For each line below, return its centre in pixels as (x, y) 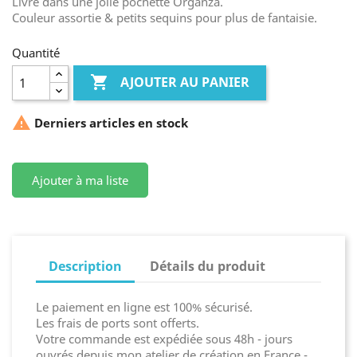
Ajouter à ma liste (80, 180)
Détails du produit (208, 266)
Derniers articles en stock (110, 123)
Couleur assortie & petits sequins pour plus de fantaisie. (165, 18)
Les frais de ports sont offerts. (118, 323)
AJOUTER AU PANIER (185, 82)
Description (85, 266)
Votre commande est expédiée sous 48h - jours (164, 339)
